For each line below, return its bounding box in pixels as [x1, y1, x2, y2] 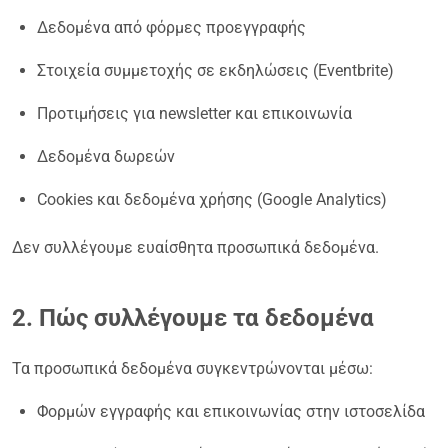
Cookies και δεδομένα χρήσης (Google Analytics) [37, 189, 387, 209]
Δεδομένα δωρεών [37, 146, 175, 166]
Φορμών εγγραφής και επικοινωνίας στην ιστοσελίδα [37, 401, 425, 421]
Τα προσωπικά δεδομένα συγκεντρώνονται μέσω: [12, 358, 373, 378]
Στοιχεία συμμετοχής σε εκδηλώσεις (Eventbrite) [37, 60, 394, 80]
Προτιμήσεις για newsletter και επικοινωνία [37, 103, 352, 123]
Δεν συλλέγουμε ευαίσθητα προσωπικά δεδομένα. [12, 237, 379, 257]
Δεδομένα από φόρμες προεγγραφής [37, 17, 306, 37]
